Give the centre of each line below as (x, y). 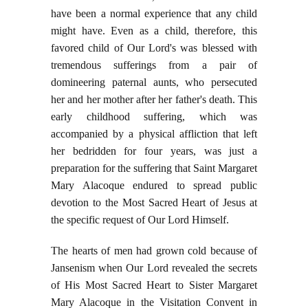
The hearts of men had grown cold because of (154, 251)
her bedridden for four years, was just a (154, 151)
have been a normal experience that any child (154, 14)
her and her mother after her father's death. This (154, 100)
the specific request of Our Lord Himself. (140, 220)
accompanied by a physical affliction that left (154, 134)
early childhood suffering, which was (154, 117)
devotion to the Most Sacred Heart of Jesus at (154, 203)
